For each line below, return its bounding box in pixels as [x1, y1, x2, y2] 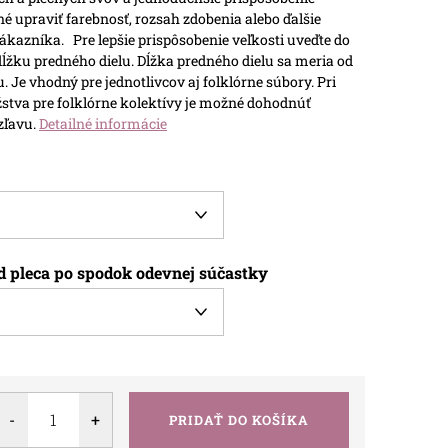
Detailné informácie [39, 113, 167, 133]
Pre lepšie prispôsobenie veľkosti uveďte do [73, 29, 350, 49]
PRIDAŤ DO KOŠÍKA [169, 410, 309, 429]
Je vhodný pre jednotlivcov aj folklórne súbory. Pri [11, 71, 336, 91]
